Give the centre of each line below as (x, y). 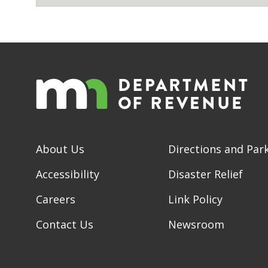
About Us (60, 149)
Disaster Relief (205, 174)
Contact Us (65, 224)
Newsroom (196, 224)
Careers (56, 199)
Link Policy (195, 199)
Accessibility (68, 174)
